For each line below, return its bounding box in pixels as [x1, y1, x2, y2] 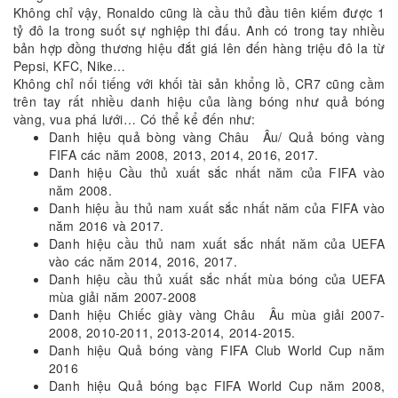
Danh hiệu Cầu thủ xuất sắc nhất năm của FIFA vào [49, 163, 385, 182]
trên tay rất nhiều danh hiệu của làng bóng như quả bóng [13, 92, 385, 111]
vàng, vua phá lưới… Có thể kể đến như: [13, 110, 256, 129]
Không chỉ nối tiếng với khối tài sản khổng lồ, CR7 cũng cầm [13, 75, 385, 93]
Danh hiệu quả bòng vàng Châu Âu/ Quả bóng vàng [49, 128, 385, 147]
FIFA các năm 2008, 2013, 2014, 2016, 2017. [49, 146, 319, 164]
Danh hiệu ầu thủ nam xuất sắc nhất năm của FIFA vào [49, 199, 385, 218]
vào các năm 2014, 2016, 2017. [49, 252, 237, 271]
